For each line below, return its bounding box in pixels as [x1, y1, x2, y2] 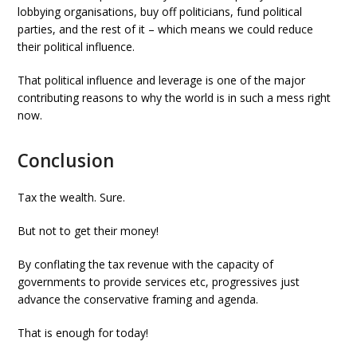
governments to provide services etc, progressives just [18, 274, 300, 289]
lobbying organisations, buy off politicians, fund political [18, 4, 303, 19]
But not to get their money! [18, 223, 159, 238]
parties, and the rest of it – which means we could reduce [18, 22, 314, 37]
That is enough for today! [18, 325, 149, 340]
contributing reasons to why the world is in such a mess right [18, 90, 331, 105]
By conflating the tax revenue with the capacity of [18, 257, 274, 272]
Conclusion [18, 148, 115, 173]
